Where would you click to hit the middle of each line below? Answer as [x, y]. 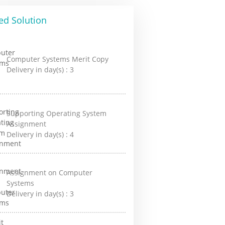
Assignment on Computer [50, 172]
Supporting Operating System [57, 113]
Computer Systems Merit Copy [58, 59]
